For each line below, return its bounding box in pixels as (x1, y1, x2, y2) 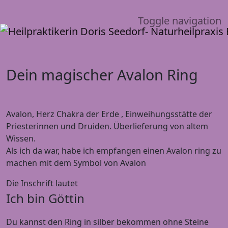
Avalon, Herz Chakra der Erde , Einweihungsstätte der (6, 108, 212, 120)
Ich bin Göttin (6, 189, 84, 207)
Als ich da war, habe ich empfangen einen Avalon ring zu (6, 145, 221, 156)
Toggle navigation (138, 13, 221, 27)
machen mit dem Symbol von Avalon (6, 157, 146, 168)
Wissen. (6, 132, 36, 144)
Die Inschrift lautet (6, 177, 78, 189)
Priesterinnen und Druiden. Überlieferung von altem (6, 120, 208, 132)
